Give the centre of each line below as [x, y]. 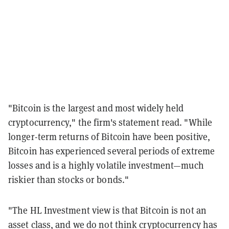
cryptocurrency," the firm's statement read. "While [110, 122]
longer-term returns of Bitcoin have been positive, [109, 136]
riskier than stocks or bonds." [70, 179]
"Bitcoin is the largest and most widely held [96, 108]
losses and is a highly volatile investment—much [106, 165]
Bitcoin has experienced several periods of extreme [112, 151]
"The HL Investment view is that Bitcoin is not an [107, 210]
